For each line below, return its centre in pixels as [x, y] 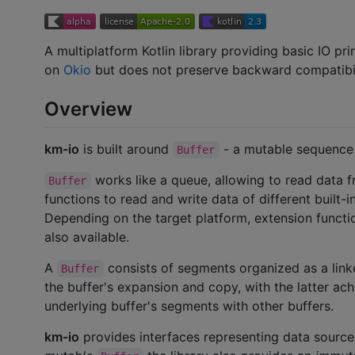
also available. [87, 237]
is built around [126, 149]
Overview [88, 109]
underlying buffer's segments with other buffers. [189, 305]
